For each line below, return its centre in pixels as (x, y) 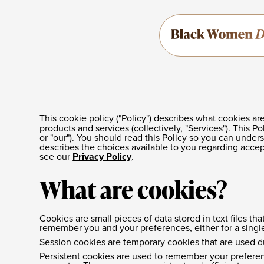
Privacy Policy (102, 156)
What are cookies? (134, 189)
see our (56, 156)
